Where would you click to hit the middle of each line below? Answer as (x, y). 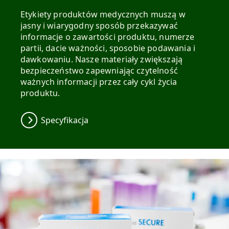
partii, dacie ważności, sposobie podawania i (108, 48)
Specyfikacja (65, 120)
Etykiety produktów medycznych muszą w (103, 14)
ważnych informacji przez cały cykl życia (99, 82)
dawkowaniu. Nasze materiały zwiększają (102, 59)
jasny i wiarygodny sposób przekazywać (99, 25)
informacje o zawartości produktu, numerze (108, 37)
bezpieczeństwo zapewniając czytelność (99, 70)
